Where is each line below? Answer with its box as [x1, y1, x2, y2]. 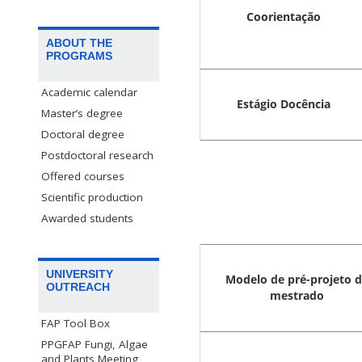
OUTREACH [46, 280, 110, 294]
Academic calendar [41, 85, 137, 100]
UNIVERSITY [46, 267, 113, 281]
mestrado [270, 288, 324, 304]
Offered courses [41, 169, 124, 184]
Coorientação [246, 9, 321, 25]
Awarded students [41, 211, 133, 226]
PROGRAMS [46, 49, 112, 63]
